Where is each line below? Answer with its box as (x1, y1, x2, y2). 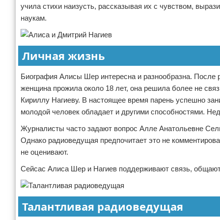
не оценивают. (21, 148, 68, 156)
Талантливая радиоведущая (22, 199, 183, 214)
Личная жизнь (22, 48, 105, 63)
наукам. (21, 14, 47, 22)
